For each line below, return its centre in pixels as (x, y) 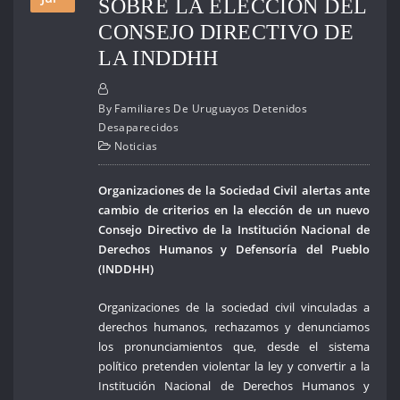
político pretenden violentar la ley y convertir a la (234, 366)
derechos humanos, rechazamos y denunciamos (234, 326)
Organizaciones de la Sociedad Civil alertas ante (234, 191)
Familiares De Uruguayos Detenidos (211, 109)
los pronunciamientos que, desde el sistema (234, 346)
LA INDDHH (158, 57)
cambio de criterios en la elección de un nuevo (234, 210)
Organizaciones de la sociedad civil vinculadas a (234, 307)
